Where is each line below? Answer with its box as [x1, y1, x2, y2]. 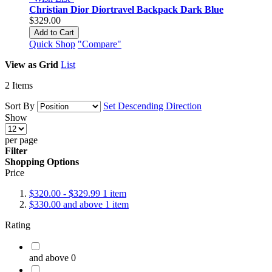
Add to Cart [34, 27, 74, 37]
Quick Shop [29, 38, 75, 49]
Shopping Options [5, 156, 79, 167]
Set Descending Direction [103, 100, 202, 111]
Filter [5, 145, 27, 156]
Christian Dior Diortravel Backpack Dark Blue [29, 4, 223, 15]
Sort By [5, 100, 35, 111]
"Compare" [78, 38, 121, 49]
